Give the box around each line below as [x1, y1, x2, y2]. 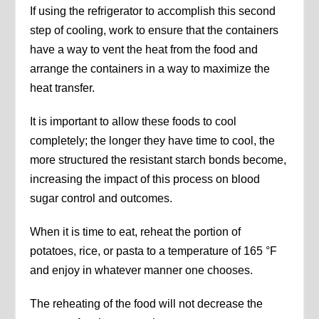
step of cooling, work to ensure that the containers [30, 24, 279, 37]
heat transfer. [30, 82, 95, 95]
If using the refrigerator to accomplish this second [30, 5, 276, 18]
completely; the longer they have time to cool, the [30, 135, 276, 147]
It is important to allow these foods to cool [30, 115, 237, 128]
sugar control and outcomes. [30, 192, 173, 205]
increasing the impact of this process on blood [30, 173, 261, 186]
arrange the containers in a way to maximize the [30, 63, 271, 75]
